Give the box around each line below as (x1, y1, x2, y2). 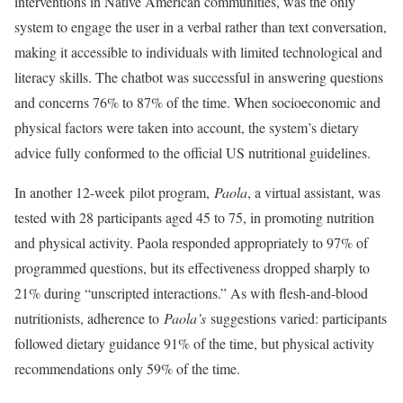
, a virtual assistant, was (247, 183, 381, 201)
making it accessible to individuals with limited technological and (14, 42, 382, 61)
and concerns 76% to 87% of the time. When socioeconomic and (14, 93, 381, 112)
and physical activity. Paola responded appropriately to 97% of (14, 233, 368, 252)
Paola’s (164, 309, 206, 327)
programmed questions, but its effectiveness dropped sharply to (14, 258, 370, 277)
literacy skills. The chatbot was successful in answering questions (14, 67, 383, 86)
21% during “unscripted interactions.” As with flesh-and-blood (14, 283, 368, 302)
